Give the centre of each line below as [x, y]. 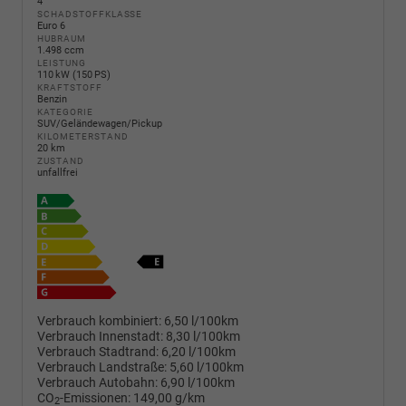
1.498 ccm [61, 50]
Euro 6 [51, 26]
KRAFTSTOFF [70, 87]
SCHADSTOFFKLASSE [90, 14]
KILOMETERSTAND [83, 136]
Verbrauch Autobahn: [97, 382]
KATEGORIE [65, 112]
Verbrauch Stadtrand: [98, 352]
